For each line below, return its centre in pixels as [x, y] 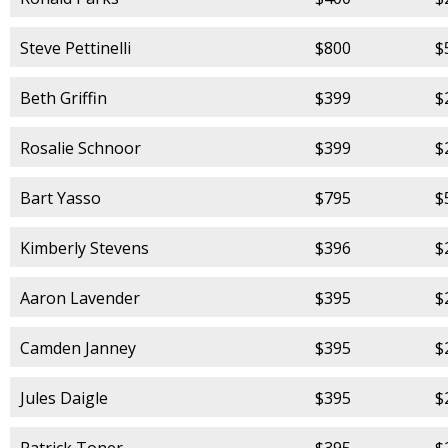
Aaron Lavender [80, 297]
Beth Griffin [63, 97]
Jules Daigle [64, 397]
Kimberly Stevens [84, 247]
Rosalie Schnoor [80, 147]
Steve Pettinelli [75, 47]
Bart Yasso [60, 197]
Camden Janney [78, 347]
